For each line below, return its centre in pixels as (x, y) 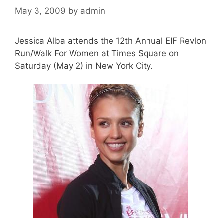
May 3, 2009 (40, 11)
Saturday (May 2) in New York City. (84, 65)
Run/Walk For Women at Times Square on (97, 53)
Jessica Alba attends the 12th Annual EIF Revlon (110, 41)
